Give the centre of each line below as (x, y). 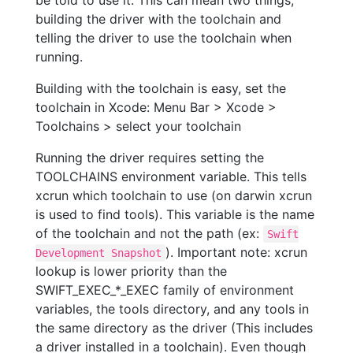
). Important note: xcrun (237, 253)
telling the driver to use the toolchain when (163, 38)
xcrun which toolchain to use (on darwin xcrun (174, 196)
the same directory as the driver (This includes (174, 328)
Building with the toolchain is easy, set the (161, 89)
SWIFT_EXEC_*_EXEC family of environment (165, 290)
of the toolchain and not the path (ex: (149, 234)
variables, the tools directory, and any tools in (172, 309)
